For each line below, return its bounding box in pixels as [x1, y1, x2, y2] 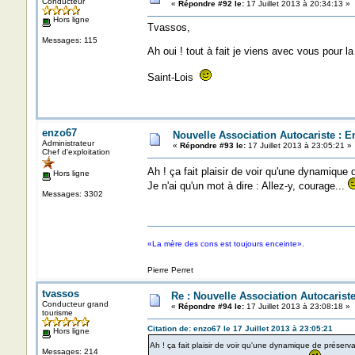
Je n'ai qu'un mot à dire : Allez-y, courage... [147, 180, 348, 192]
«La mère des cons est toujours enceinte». [147, 239, 304, 248]
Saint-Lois [147, 71, 200, 83]
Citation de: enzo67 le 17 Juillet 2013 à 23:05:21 [147, 324, 333, 333]
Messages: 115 [41, 35, 97, 44]
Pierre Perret [147, 265, 193, 274]
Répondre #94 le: [177, 302, 244, 311]
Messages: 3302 [41, 189, 103, 198]
